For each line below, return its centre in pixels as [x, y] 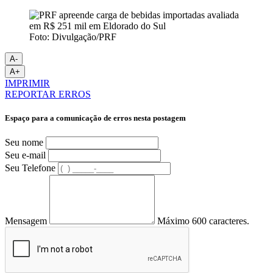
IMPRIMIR [27, 83]
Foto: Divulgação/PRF [73, 37]
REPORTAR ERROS [48, 94]
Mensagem [26, 221]
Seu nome [24, 143]
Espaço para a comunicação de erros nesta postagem [95, 118]
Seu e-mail [25, 155]
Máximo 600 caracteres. [203, 221]
